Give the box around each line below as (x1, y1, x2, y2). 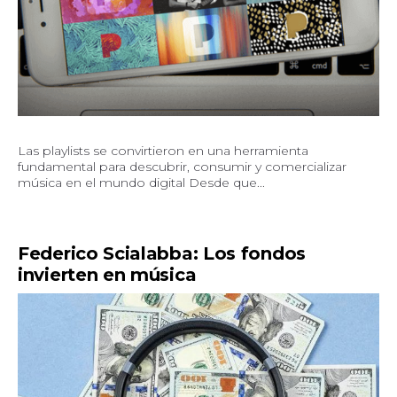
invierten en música (18, 263, 197, 285)
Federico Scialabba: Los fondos (18, 242, 306, 264)
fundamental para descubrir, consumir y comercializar (18, 158, 346, 175)
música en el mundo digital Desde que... (18, 174, 265, 191)
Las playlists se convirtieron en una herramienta (18, 142, 308, 159)
